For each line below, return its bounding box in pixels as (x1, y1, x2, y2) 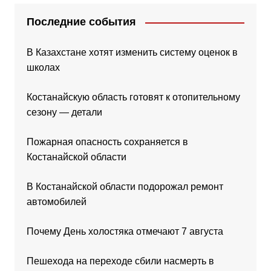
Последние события (26, 16, 136, 28)
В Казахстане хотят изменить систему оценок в (26, 47, 238, 58)
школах (26, 62, 60, 73)
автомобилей (26, 197, 87, 207)
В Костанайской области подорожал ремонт (26, 181, 223, 192)
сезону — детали (26, 107, 102, 118)
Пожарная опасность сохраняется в (26, 137, 188, 148)
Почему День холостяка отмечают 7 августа (26, 226, 223, 237)
